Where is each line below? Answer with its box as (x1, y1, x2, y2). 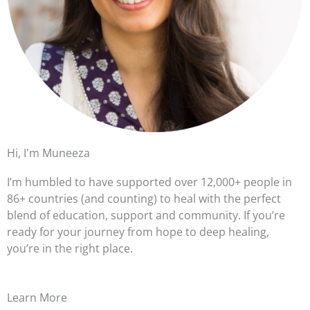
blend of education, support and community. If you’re (7, 208, 285, 223)
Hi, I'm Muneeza (7, 145, 90, 161)
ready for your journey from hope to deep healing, (7, 224, 269, 239)
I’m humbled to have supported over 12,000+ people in (7, 174, 292, 190)
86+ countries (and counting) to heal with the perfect (7, 191, 281, 206)
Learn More (7, 290, 67, 305)
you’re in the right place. (7, 241, 133, 256)
